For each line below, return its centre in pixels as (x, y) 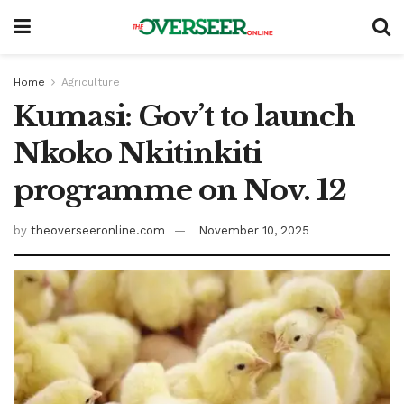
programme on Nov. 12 (180, 190)
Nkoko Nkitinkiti (138, 153)
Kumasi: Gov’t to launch (184, 116)
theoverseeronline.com (98, 230)
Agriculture (91, 82)
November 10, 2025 (254, 230)
